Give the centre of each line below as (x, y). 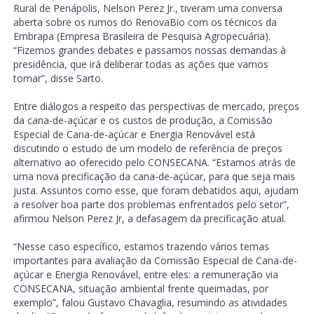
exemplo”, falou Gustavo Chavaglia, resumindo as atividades (150, 302)
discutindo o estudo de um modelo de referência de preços (148, 148)
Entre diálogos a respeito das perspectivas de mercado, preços (156, 106)
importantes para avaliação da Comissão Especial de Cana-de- (155, 260)
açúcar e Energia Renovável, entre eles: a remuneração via (145, 274)
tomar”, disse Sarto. (58, 78)
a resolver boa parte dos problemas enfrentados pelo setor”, (151, 204)
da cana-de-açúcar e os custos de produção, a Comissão (143, 120)
